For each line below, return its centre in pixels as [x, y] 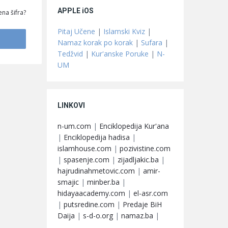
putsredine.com [89, 204]
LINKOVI [71, 105]
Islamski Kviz [124, 31]
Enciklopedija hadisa [97, 137]
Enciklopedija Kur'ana [134, 126]
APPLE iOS [76, 10]
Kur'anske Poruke [120, 53]
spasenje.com [87, 159]
